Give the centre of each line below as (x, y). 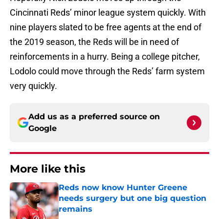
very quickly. (33, 86)
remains (76, 209)
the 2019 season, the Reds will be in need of (94, 42)
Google (43, 129)
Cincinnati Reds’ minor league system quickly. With (108, 13)
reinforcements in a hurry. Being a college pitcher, (105, 57)
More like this (48, 169)
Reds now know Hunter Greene (123, 188)
